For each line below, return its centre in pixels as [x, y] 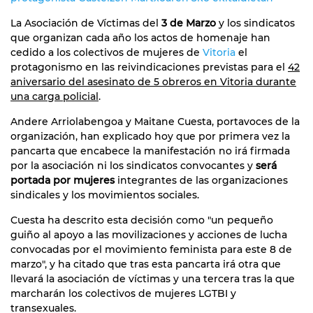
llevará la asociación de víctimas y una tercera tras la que [153, 278]
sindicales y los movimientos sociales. [105, 195]
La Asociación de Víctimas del [86, 23]
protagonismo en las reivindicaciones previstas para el [149, 67]
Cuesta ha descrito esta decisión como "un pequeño [142, 220]
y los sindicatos [255, 23]
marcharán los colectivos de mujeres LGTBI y [123, 293]
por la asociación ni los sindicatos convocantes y [133, 165]
